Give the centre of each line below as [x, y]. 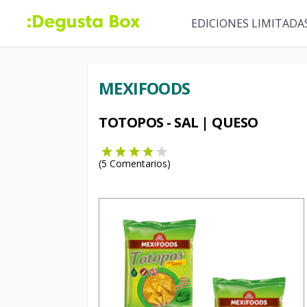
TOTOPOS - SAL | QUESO [179, 122]
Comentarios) [139, 163]
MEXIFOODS [145, 88]
